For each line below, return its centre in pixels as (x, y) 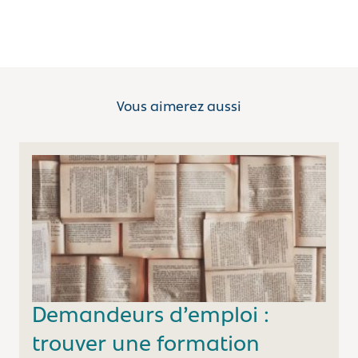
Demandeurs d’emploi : (151, 316)
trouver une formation (146, 345)
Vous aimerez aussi (179, 108)
